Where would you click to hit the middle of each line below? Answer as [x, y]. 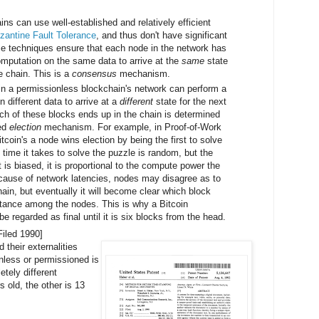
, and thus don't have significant [162, 35]
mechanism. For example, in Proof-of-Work [131, 127]
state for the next [190, 101]
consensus [94, 73]
